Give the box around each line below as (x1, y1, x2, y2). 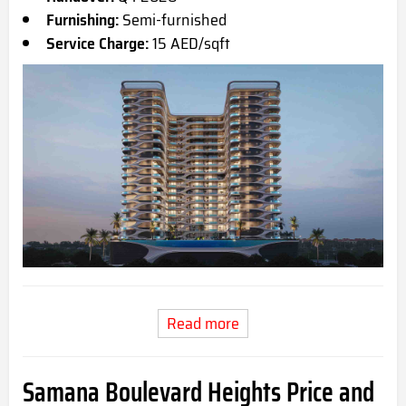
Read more (167, 311, 239, 337)
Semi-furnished (119, 7, 227, 34)
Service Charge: (46, 31, 149, 57)
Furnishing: (46, 7, 119, 34)
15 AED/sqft (149, 31, 230, 57)
